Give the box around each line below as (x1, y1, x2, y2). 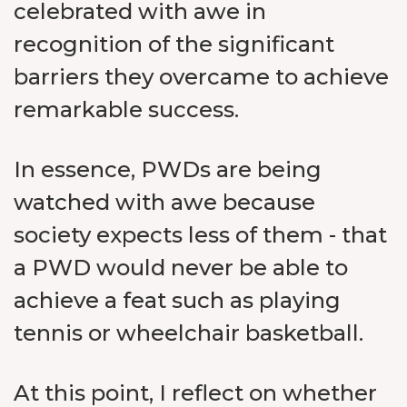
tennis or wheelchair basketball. (14, 320, 363, 346)
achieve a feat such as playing (14, 287, 341, 313)
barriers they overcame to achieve (14, 64, 389, 90)
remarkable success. (14, 96, 239, 123)
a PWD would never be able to (14, 254, 348, 281)
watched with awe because (14, 189, 315, 215)
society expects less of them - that (14, 222, 387, 248)
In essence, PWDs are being (14, 156, 322, 183)
